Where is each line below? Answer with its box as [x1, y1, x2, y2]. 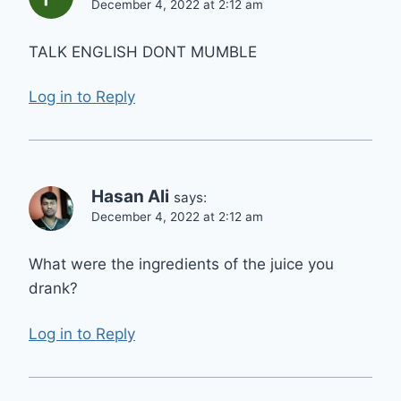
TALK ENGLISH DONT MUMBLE [29, 42, 257, 61]
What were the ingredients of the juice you [29, 255, 334, 274]
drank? [29, 279, 78, 298]
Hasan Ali [91, 186, 169, 208]
